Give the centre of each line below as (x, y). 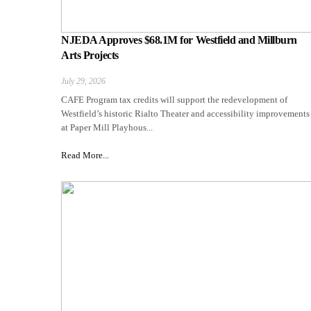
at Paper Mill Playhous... (107, 128)
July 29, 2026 (83, 82)
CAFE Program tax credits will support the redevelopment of (174, 100)
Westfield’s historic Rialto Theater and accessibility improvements (185, 114)
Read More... (85, 155)
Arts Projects (90, 56)
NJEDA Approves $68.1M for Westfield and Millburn (179, 40)
